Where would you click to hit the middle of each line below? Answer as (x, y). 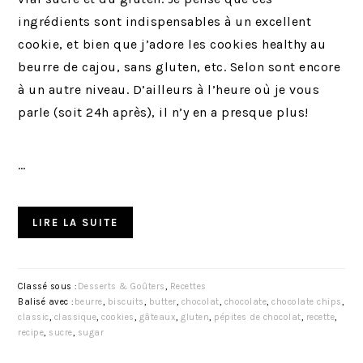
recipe (31, 333)
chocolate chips (307, 302)
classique (75, 318)
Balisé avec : (46, 302)
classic (34, 318)
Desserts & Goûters (121, 287)
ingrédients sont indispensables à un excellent (165, 22)
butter (162, 302)
